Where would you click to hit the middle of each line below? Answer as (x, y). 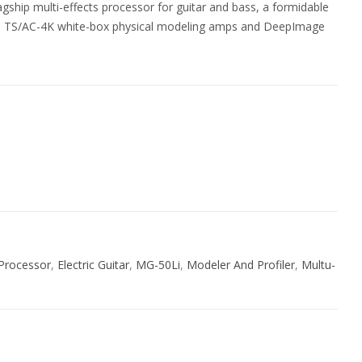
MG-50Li (158, 265)
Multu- (318, 265)
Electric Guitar (93, 265)
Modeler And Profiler (241, 265)
